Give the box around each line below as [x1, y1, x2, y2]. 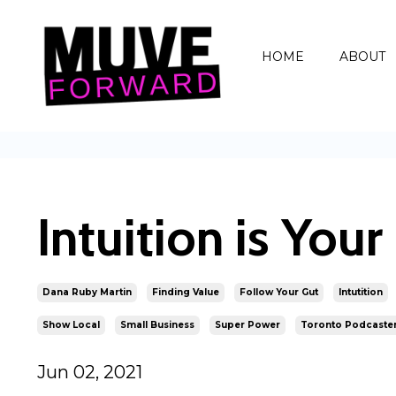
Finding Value [152, 286, 219, 299]
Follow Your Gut [240, 286, 318, 299]
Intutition [339, 286, 383, 299]
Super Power [215, 319, 280, 331]
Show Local [42, 319, 100, 331]
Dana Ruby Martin [42, 286, 132, 299]
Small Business [120, 319, 194, 331]
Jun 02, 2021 [37, 362, 142, 384]
